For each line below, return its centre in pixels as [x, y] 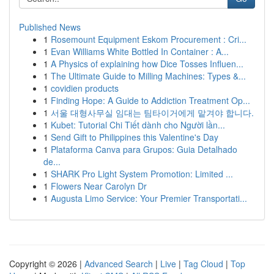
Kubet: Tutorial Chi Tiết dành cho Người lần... [138, 125]
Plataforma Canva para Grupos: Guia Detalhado [144, 149]
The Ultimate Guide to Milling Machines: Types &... [148, 76]
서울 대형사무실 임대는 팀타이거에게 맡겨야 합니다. [152, 113]
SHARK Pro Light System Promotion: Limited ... [142, 174]
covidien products [85, 88]
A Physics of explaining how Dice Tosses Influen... [147, 64]
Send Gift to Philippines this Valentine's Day [135, 137]
